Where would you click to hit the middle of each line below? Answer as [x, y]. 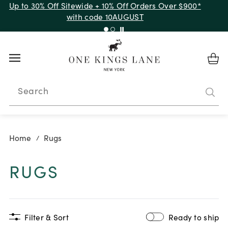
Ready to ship [194, 217]
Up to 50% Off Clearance [105, 11]
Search [33, 90]
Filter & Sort [47, 217]
